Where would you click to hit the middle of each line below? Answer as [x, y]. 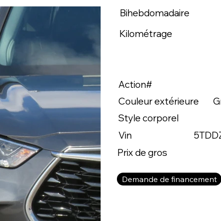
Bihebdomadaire [154, 13]
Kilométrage [146, 33]
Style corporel [148, 118]
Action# [135, 84]
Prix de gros [143, 152]
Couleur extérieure [158, 101]
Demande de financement [169, 179]
